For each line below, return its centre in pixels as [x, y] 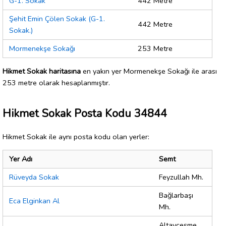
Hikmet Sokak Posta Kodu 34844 [85, 113]
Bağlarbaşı [176, 195]
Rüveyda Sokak [34, 177]
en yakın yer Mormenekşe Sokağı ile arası [149, 71]
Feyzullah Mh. [181, 177]
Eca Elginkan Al [34, 201]
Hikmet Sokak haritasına [42, 71]
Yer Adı [21, 159]
